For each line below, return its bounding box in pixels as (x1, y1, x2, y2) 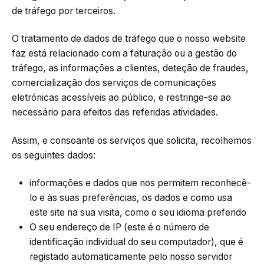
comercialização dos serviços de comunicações (12, 77, 216, 89)
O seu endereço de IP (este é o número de (29, 222, 209, 233)
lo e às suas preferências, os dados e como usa (29, 192, 232, 204)
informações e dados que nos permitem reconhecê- (29, 177, 251, 189)
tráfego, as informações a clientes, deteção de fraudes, (12, 62, 249, 74)
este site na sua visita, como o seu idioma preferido (29, 207, 246, 219)
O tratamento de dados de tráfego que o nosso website (12, 33, 246, 45)
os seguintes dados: (12, 149, 95, 161)
